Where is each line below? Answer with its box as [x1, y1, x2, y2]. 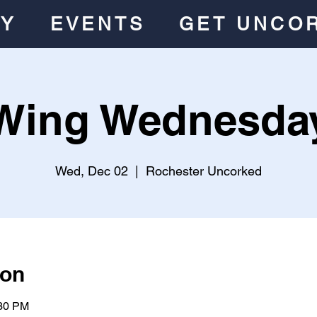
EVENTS [50, 13, 146, 35]
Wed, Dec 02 [55, 163, 128, 178]
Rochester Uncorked [146, 163, 262, 178]
